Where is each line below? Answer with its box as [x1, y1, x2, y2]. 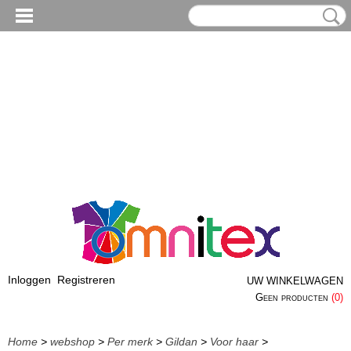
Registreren [57, 273, 115, 286]
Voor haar [210, 335, 259, 348]
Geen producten [255, 291, 331, 303]
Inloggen [8, 273, 51, 286]
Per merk [107, 335, 153, 348]
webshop [50, 335, 95, 348]
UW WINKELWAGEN [247, 275, 343, 287]
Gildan [165, 335, 197, 348]
